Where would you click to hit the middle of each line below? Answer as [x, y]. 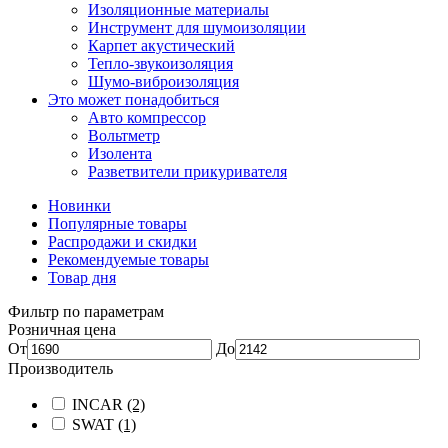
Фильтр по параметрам [86, 311]
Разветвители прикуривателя [187, 171]
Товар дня [82, 277]
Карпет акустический [161, 45]
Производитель [60, 368]
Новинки [79, 205]
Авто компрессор [147, 117]
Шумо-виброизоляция [163, 81]
